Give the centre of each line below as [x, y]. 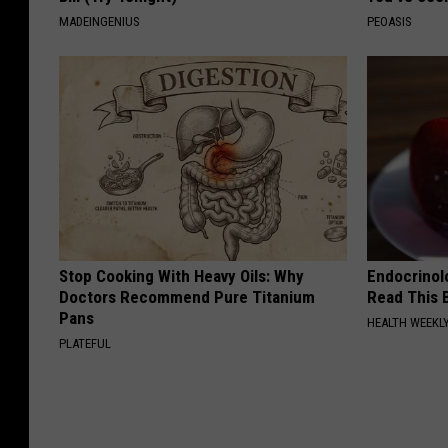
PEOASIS [390, 21]
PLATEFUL [85, 343]
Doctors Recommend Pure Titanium [187, 296]
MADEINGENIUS [99, 21]
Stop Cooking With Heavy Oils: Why [181, 275]
